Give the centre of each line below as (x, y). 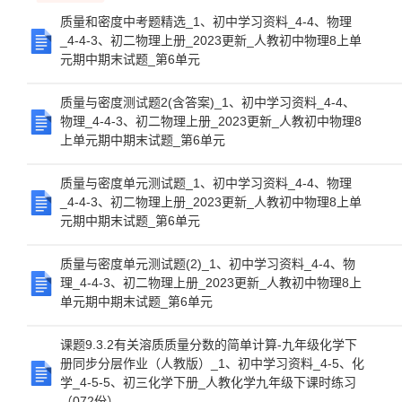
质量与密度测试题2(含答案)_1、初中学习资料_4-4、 (208, 102)
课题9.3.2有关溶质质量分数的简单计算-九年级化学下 (209, 345)
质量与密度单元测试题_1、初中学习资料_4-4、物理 (206, 183)
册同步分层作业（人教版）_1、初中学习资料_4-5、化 (212, 363)
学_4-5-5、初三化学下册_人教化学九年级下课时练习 (208, 382)
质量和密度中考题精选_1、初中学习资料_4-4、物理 (206, 22)
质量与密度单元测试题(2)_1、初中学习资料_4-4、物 (208, 264)
